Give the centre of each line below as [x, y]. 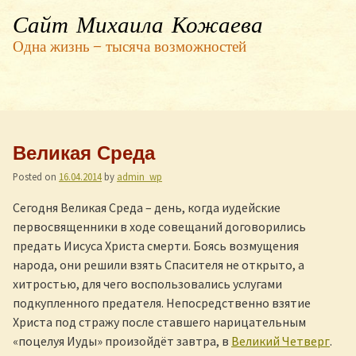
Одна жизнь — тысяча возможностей [130, 48]
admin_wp [139, 176]
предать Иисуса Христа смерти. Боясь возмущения [156, 246]
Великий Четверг [281, 341]
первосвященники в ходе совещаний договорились [159, 226]
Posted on [36, 176]
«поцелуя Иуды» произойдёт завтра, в [122, 341]
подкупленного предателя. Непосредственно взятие [162, 303]
